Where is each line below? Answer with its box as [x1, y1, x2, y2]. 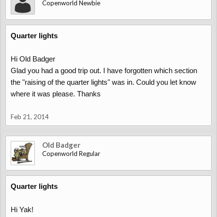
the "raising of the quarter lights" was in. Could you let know [11, 78, 196, 86]
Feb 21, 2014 [11, 113, 49, 121]
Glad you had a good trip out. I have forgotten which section [11, 66, 197, 75]
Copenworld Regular [42, 150, 100, 157]
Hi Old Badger [11, 55, 55, 63]
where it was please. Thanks [11, 90, 101, 98]
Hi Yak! [11, 205, 33, 214]
